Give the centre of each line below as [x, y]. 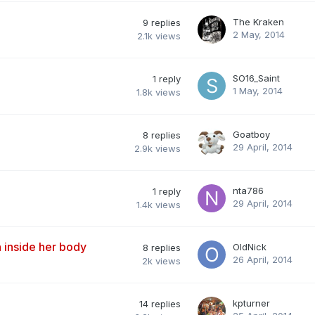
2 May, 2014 [259, 34]
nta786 [248, 190]
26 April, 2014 [263, 259]
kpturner [251, 303]
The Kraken [258, 21]
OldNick [250, 246]
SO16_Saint [256, 78]
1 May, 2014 [258, 90]
